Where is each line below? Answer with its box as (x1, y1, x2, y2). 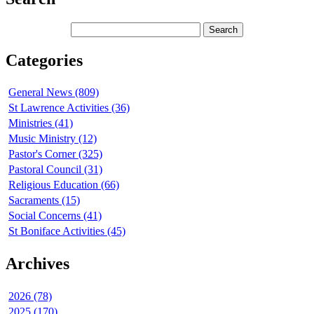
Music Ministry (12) (8, 132, 97, 145)
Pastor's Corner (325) (8, 148, 102, 161)
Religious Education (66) (8, 179, 119, 191)
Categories (6, 50, 83, 69)
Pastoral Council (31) (8, 163, 102, 176)
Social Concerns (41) (8, 210, 102, 222)
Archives (6, 254, 69, 273)
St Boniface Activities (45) (8, 225, 125, 238)
